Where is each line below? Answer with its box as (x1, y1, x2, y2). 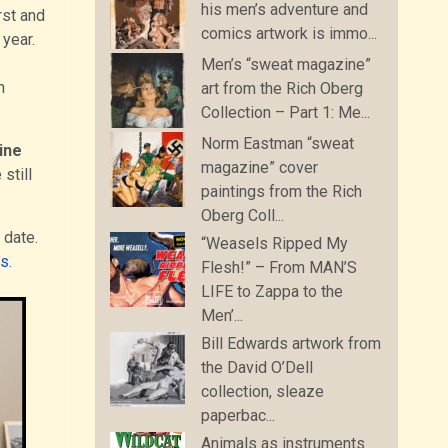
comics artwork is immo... (201, 24, 378, 44)
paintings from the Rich (201, 182, 363, 202)
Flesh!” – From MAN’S (201, 258, 358, 278)
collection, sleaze (201, 382, 325, 402)
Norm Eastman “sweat (201, 134, 355, 154)
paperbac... (201, 406, 276, 426)
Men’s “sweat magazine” (201, 55, 372, 75)
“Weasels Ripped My (201, 234, 349, 254)
